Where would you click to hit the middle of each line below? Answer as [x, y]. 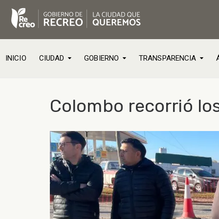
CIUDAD [52, 58]
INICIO [16, 58]
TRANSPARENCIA [168, 58]
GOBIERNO [102, 58]
